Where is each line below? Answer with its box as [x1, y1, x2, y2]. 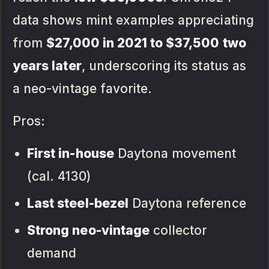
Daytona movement [113, 145, 237, 161]
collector [149, 222, 208, 238]
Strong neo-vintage [27, 222, 150, 238]
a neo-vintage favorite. [13, 80, 153, 96]
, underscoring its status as [81, 58, 246, 73]
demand [27, 245, 77, 261]
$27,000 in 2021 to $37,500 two [46, 35, 246, 50]
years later [13, 58, 82, 73]
